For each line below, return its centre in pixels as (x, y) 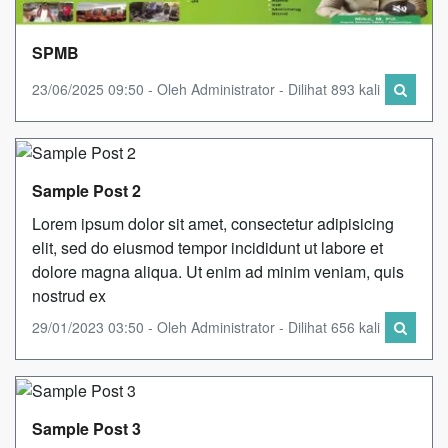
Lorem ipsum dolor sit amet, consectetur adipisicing (213, 223)
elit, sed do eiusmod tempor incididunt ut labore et (207, 247)
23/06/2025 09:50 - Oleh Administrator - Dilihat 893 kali (206, 89)
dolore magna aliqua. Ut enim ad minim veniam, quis (218, 271)
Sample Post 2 (86, 190)
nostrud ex (69, 295)
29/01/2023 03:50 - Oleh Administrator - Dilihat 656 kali (206, 326)
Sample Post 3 (86, 428)
